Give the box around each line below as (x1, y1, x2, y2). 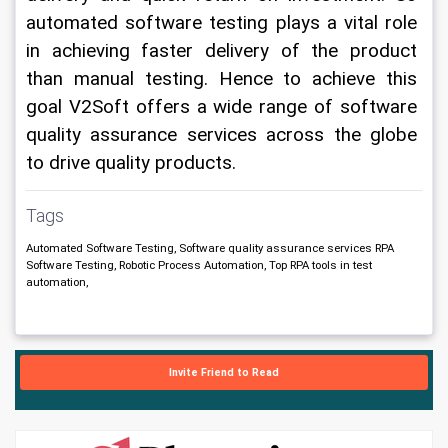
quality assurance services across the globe (26, 124, 422, 146)
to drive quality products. (26, 152, 241, 174)
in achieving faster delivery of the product (26, 40, 422, 62)
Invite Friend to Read (169, 366, 279, 379)
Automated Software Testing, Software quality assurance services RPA (26, 241, 394, 255)
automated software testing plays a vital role (26, 12, 422, 34)
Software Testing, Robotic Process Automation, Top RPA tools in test (26, 258, 372, 272)
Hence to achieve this (218, 68, 422, 90)
